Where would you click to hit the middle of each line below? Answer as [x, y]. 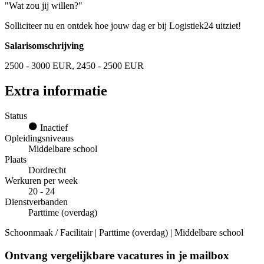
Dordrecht [47, 170]
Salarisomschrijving [44, 46]
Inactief [53, 127]
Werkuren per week [41, 180]
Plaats [16, 159]
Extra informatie [56, 90]
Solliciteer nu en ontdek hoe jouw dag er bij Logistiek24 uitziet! [123, 26]
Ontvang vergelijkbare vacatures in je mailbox [117, 255]
